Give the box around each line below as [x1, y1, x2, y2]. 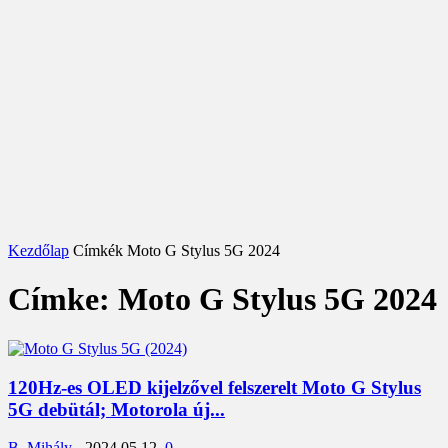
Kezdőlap [8, 242, 69, 259]
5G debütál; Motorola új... [8, 398, 225, 420]
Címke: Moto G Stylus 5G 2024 [8, 281, 437, 318]
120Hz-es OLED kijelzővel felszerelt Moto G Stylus [8, 376, 421, 398]
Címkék [73, 242, 123, 259]
